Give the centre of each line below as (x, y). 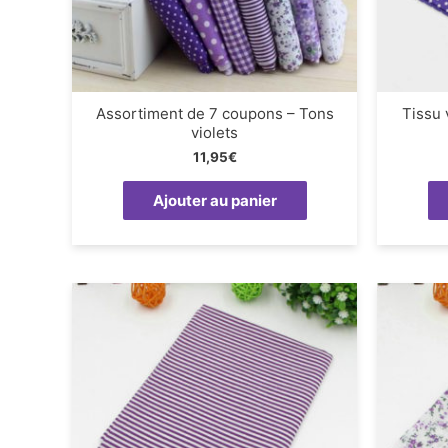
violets (214, 132)
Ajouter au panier (214, 200)
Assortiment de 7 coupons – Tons (214, 113)
